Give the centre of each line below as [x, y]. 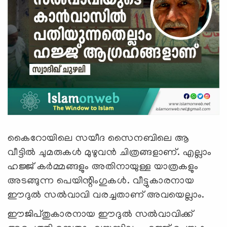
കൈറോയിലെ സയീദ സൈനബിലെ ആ [99, 139]
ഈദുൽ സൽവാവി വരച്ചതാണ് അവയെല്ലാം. [108, 195]
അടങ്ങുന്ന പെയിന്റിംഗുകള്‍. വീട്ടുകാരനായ [101, 181]
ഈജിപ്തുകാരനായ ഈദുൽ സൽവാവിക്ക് [101, 215]
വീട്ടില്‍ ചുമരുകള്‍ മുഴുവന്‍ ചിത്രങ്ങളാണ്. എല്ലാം [110, 153]
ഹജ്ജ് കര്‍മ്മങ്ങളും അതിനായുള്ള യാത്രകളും [103, 167]
